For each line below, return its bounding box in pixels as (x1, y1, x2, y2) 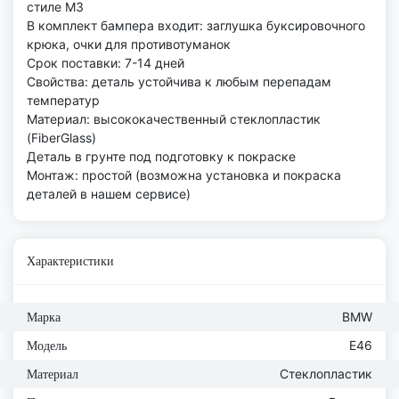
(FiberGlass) (27, 130, 96, 146)
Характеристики (27, 255, 114, 269)
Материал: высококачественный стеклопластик (27, 111, 321, 127)
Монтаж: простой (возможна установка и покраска (27, 167, 341, 183)
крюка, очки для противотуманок (27, 37, 231, 53)
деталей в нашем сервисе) (27, 186, 191, 202)
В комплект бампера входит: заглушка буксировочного (27, 18, 365, 34)
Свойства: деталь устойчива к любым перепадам (27, 74, 331, 90)
